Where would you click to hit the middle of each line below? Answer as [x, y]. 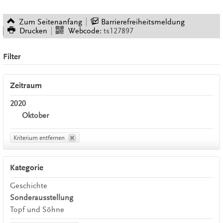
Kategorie [26, 168]
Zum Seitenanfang [51, 22]
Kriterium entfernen [39, 138]
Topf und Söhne [37, 209]
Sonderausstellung [41, 197]
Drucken [34, 31]
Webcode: [85, 31]
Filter [12, 57]
